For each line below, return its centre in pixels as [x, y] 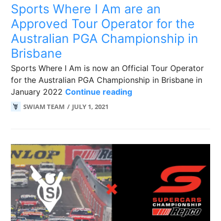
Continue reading [99, 92]
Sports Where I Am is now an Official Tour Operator [108, 68]
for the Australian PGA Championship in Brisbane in [107, 80]
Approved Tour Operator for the [103, 24]
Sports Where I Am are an [86, 9]
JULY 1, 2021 [91, 107]
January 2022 [38, 92]
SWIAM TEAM [44, 107]
